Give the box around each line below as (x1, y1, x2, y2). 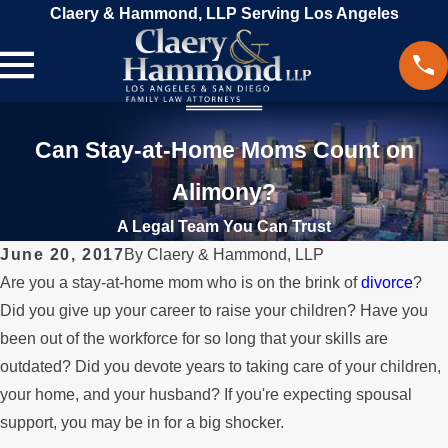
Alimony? (172, 179, 276, 206)
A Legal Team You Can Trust (117, 218, 331, 236)
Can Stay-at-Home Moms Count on (34, 137, 414, 164)
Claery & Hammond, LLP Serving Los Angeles (49, 5, 399, 22)
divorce (361, 274, 413, 292)
